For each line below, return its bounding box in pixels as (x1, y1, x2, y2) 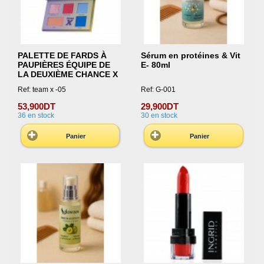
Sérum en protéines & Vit (140, 51, 240, 61)
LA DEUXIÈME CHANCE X (18, 70, 118, 80)
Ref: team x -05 (18, 85, 66, 94)
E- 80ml (140, 60, 170, 70)
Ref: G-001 (140, 85, 176, 94)
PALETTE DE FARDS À (18, 51, 107, 61)
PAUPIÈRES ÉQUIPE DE (18, 60, 110, 70)
